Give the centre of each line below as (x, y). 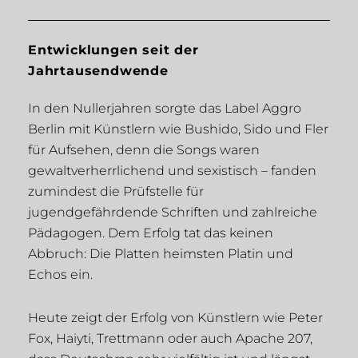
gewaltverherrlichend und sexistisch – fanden (172, 171)
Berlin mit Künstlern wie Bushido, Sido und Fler (178, 129)
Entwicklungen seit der (113, 50)
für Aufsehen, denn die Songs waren (144, 150)
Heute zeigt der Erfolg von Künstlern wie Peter (175, 318)
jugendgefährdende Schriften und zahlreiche (173, 213)
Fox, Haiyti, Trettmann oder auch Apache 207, (170, 339)
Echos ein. (60, 275)
